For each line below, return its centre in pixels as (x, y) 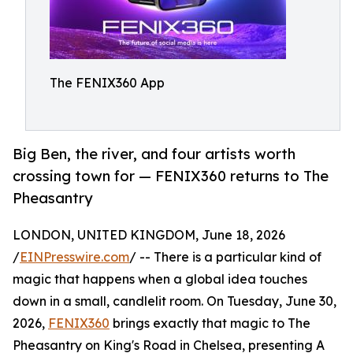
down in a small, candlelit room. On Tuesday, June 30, (175, 301)
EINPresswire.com (74, 257)
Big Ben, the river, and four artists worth (154, 154)
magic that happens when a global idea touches (160, 279)
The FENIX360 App (107, 83)
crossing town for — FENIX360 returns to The (171, 176)
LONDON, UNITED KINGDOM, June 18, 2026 (149, 235)
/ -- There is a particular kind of (225, 257)
